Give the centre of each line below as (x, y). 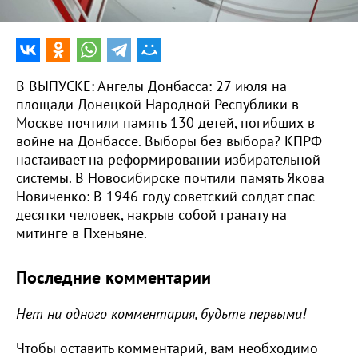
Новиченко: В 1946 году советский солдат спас (165, 197)
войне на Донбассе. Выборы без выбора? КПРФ (169, 142)
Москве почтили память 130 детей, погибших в (165, 123)
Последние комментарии (113, 278)
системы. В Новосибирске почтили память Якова (170, 179)
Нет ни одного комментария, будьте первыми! (161, 314)
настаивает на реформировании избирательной (168, 160)
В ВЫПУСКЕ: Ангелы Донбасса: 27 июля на (151, 87)
